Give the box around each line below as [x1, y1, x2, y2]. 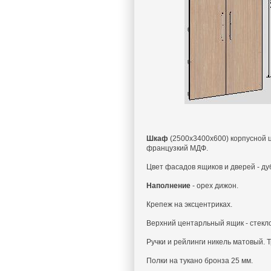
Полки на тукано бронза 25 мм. [146, 256, 253, 265]
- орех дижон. [191, 181, 238, 190]
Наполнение [146, 181, 191, 190]
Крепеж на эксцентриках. [146, 200, 232, 209]
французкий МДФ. [146, 144, 208, 152]
